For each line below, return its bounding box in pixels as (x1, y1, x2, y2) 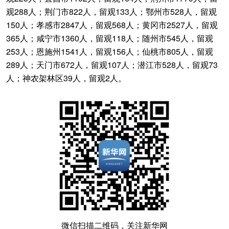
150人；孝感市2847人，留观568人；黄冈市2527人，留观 (6, 19, 218, 31)
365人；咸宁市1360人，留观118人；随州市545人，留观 (6, 32, 213, 44)
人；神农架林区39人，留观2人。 (6, 72, 126, 84)
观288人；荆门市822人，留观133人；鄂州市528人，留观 (6, 6, 217, 17)
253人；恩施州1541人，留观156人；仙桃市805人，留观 (6, 45, 213, 57)
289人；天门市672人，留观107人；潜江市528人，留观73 (6, 59, 218, 71)
